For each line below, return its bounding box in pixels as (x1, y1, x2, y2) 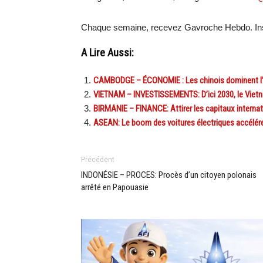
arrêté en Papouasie (81, 182, 149, 193)
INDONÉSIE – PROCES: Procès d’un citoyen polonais (81, 170, 257, 180)
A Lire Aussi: (81, 46, 134, 59)
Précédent (81, 156, 114, 164)
